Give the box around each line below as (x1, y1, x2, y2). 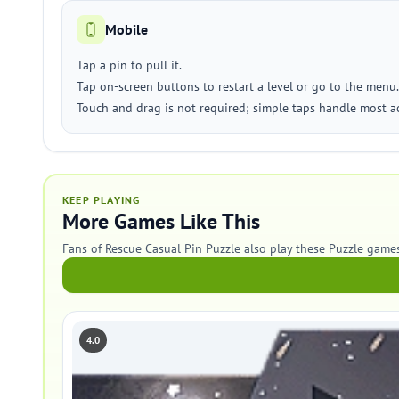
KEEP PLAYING (62, 193, 141, 207)
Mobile (105, 20, 148, 38)
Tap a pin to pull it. (77, 57, 182, 73)
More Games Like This (62, 208, 260, 235)
